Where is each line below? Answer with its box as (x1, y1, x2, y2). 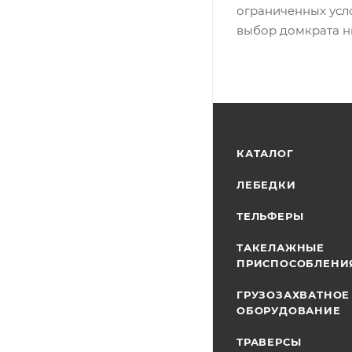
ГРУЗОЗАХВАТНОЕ (236, 288, 350, 301)
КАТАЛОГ (236, 147, 294, 159)
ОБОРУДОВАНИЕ (236, 304, 341, 317)
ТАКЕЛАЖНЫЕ (236, 241, 325, 254)
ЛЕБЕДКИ (236, 178, 296, 191)
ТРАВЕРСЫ (236, 335, 302, 348)
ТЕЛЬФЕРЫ (236, 210, 304, 222)
